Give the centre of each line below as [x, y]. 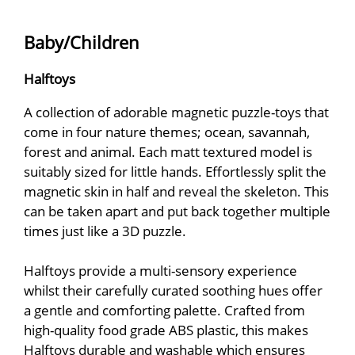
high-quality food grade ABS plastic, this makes [166, 330]
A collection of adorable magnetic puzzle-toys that [176, 112]
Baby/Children [82, 42]
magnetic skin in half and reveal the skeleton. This [176, 191]
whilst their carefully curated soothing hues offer [173, 290]
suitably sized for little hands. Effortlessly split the [175, 172]
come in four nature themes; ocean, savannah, [167, 132]
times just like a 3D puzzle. [105, 231]
